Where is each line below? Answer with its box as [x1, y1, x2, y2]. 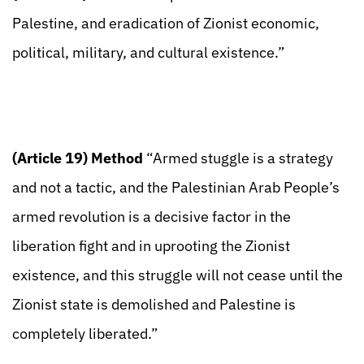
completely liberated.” [12, 324, 158, 343]
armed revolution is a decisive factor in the [12, 207, 291, 226]
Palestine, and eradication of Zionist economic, [12, 14, 319, 32]
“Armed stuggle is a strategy [143, 149, 333, 167]
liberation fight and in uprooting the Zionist [12, 236, 290, 255]
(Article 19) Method [12, 149, 143, 167]
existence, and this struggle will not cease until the [12, 266, 343, 284]
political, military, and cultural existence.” [12, 43, 285, 62]
